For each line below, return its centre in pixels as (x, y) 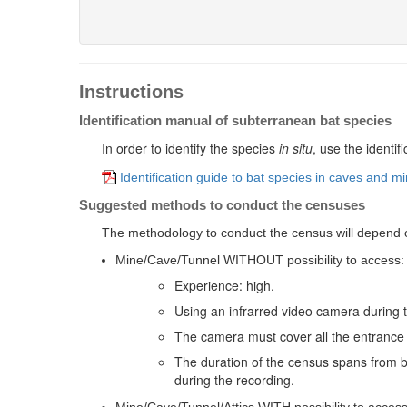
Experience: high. (224, 285)
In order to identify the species (190, 148)
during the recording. (234, 380)
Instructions (131, 92)
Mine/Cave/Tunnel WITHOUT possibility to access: (260, 260)
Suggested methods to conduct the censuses (222, 205)
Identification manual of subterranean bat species (235, 120)
